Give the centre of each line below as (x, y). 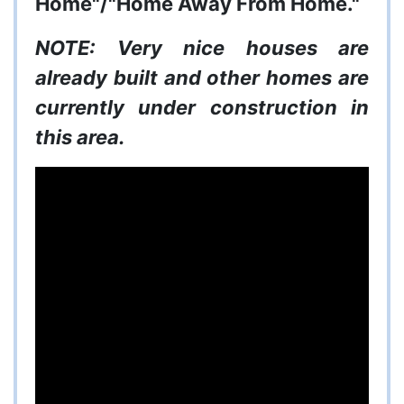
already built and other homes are (202, 78)
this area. (80, 138)
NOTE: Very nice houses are (202, 48)
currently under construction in (202, 108)
